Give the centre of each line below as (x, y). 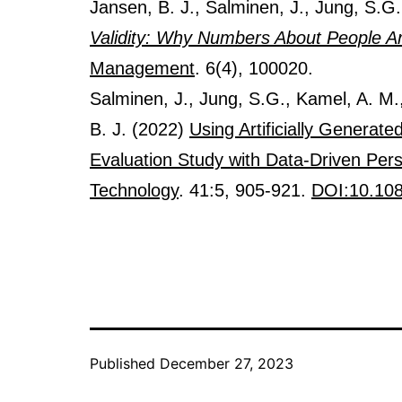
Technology (134, 190)
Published (125, 363)
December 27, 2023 (227, 363)
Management (142, 68)
